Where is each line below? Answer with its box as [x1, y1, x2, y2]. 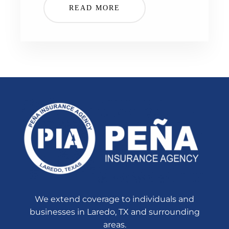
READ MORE [69, 4, 121, 12]
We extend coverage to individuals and [35, 194, 194, 204]
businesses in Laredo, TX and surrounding [29, 207, 200, 217]
